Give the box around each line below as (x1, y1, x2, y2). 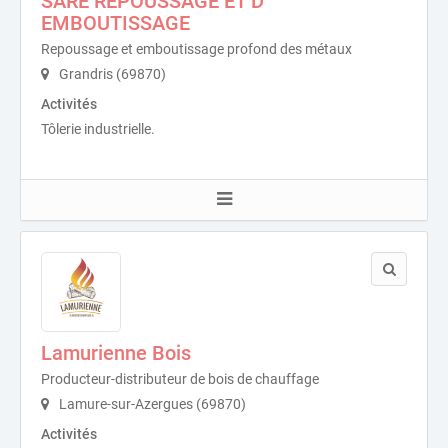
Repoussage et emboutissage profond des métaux (41, 40, 352, 57)
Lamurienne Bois (41, 340, 191, 365)
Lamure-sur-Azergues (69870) (56, 395, 246, 412)
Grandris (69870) (56, 65, 166, 82)
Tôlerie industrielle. (41, 120, 155, 137)
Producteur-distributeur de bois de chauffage (41, 370, 319, 387)
